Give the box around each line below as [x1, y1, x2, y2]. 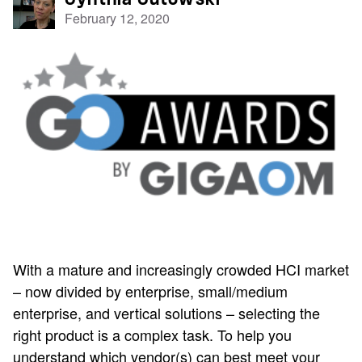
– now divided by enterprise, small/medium [13, 280, 288, 301]
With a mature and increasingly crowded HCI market [13, 258, 349, 280]
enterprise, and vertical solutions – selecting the [13, 301, 320, 323]
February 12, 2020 [65, 9, 170, 27]
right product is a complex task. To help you [13, 323, 292, 345]
